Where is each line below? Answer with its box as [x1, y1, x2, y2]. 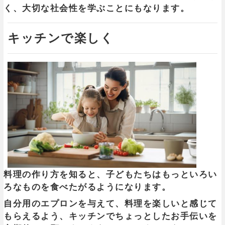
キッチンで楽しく [8, 31, 114, 45]
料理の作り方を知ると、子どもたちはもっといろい [4, 170, 217, 180]
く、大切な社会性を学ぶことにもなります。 [4, 4, 189, 14]
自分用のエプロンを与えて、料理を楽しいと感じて [4, 199, 217, 209]
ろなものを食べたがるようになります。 [4, 182, 171, 192]
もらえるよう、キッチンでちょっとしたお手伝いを [4, 211, 217, 221]
